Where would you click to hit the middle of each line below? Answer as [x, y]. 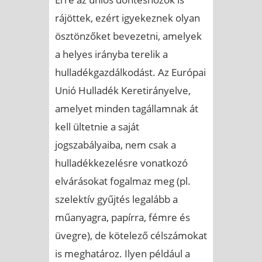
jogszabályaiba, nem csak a [116, 144]
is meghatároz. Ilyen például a [123, 253]
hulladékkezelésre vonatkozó [121, 163]
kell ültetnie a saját [97, 126]
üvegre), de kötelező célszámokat [131, 235]
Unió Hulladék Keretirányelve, [123, 90]
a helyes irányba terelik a [111, 54]
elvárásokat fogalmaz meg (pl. [123, 181]
